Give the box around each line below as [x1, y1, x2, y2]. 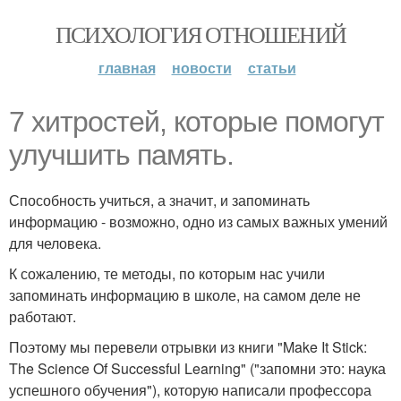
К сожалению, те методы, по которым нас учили [9, 263, 325, 284]
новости [171, 57, 232, 78]
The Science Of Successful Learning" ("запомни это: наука [9, 358, 386, 379]
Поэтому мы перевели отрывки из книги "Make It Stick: [9, 337, 367, 357]
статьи [247, 57, 296, 78]
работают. [9, 306, 76, 327]
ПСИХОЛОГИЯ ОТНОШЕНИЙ [55, 19, 346, 49]
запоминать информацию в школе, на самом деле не [9, 285, 361, 305]
